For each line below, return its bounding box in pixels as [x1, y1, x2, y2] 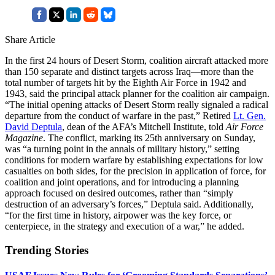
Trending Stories [5, 243, 88, 257]
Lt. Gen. [233, 110, 266, 121]
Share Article [5, 34, 55, 45]
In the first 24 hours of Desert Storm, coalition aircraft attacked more [5, 55, 268, 66]
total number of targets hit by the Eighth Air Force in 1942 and [5, 77, 246, 88]
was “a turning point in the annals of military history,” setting [5, 143, 239, 154]
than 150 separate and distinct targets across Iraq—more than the [5, 66, 254, 77]
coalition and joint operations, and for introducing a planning [5, 176, 239, 187]
